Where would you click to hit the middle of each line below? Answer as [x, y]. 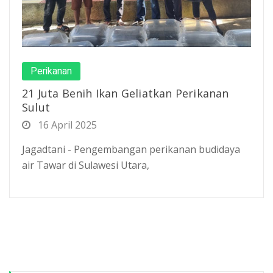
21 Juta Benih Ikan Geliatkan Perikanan [126, 93]
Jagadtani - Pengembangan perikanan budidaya [131, 149]
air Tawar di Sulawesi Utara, [86, 165]
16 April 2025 [66, 125]
